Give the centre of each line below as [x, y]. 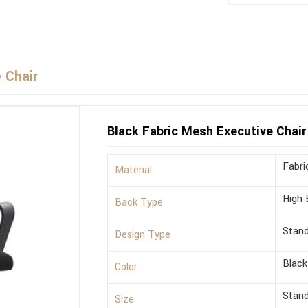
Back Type [139, 203]
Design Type [143, 235]
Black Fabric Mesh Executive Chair [207, 131]
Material [134, 170]
